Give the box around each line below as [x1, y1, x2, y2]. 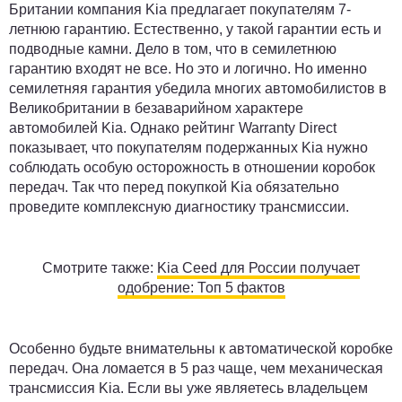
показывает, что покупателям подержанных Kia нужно [9, 140, 368, 155]
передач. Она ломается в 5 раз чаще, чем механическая [9, 361, 383, 376]
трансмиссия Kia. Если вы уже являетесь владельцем [9, 380, 368, 396]
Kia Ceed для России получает [157, 260, 360, 275]
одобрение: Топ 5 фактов [117, 280, 285, 295]
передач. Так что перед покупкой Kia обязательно [9, 179, 339, 195]
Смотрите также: [42, 260, 157, 275]
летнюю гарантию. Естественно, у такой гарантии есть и [9, 22, 381, 37]
